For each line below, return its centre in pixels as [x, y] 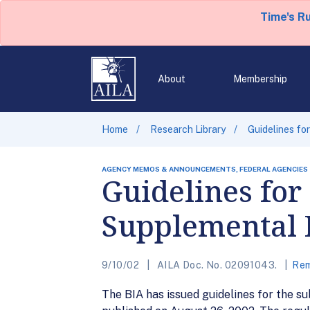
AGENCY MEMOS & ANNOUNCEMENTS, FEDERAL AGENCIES [205, 169]
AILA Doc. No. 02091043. [217, 265]
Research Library [188, 129]
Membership [260, 79]
